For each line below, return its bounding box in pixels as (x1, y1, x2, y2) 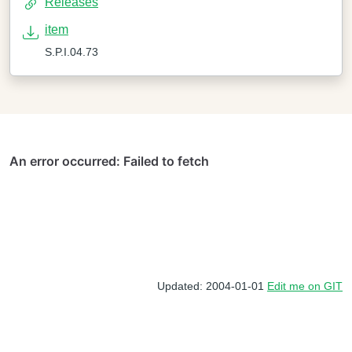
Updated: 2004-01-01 (157, 280, 267, 292)
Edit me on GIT (267, 280, 343, 292)
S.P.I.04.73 (45, 46, 98, 58)
